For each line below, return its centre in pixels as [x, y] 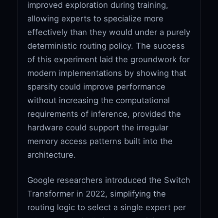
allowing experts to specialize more [96, 18]
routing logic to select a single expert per [107, 207]
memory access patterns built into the [100, 141]
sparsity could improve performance [97, 86]
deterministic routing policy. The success [106, 45]
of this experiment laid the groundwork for [109, 59]
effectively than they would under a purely [109, 32]
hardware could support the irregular [98, 127]
